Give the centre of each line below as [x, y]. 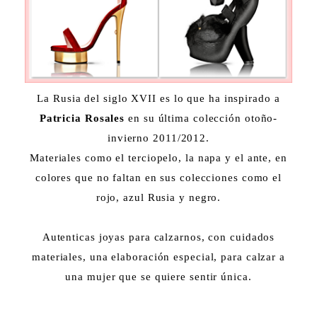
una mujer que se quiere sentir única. [158, 277]
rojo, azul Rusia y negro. [158, 198]
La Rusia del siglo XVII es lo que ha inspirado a [158, 99]
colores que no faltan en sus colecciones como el [158, 178]
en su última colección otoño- [201, 119]
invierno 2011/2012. [158, 138]
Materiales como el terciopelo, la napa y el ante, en [158, 158]
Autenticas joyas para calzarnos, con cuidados [158, 237]
